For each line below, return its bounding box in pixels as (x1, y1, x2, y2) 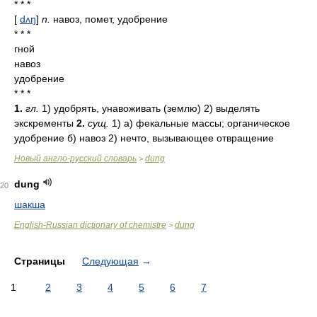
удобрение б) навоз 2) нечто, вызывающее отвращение (14, 132, 274, 144)
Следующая (82, 255, 139, 267)
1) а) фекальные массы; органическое (109, 117, 290, 129)
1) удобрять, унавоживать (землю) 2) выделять (39, 103, 260, 114)
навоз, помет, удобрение (50, 13, 168, 25)
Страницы (14, 255, 68, 267)
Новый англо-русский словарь (14, 154, 137, 163)
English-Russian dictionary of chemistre (14, 220, 166, 230)
